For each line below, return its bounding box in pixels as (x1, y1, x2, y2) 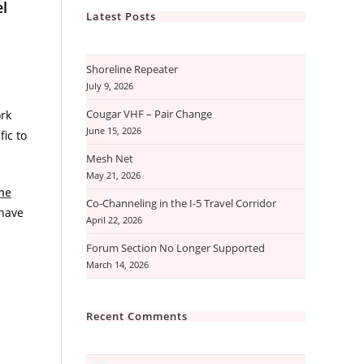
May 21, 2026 (86, 170, 141, 181)
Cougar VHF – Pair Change (86, 106, 212, 121)
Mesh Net (86, 151, 133, 166)
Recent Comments (86, 309, 188, 323)
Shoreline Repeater (86, 62, 178, 76)
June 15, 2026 (86, 125, 141, 136)
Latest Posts (86, 9, 156, 24)
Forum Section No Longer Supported (86, 240, 265, 255)
